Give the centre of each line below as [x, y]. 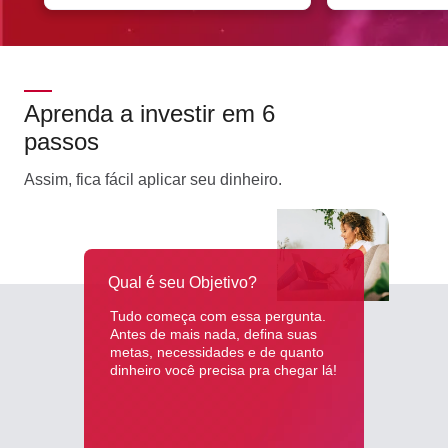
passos [61, 141]
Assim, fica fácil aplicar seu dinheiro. [153, 179]
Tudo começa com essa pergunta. [218, 315]
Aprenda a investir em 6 [149, 113]
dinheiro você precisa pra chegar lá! [223, 369]
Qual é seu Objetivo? [182, 282]
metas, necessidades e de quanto [217, 351]
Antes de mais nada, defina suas [213, 333]
